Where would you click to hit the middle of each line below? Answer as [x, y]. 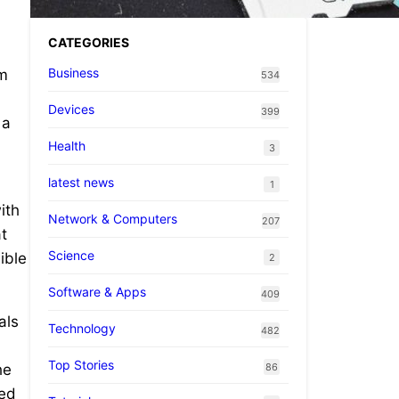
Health [67, 145]
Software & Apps [97, 291]
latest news [81, 182]
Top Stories [81, 364]
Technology [82, 328]
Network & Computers [113, 218]
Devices [71, 109]
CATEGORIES [89, 42]
